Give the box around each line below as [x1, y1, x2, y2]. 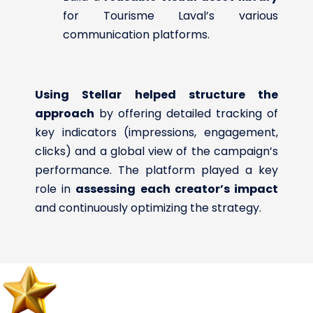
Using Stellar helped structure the [35, 86, 278, 103]
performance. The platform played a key [35, 161, 278, 178]
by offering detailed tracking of [94, 105, 278, 122]
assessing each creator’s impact [75, 180, 279, 197]
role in [35, 180, 76, 197]
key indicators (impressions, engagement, [35, 124, 278, 140]
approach [35, 105, 94, 122]
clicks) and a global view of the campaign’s [35, 143, 278, 159]
